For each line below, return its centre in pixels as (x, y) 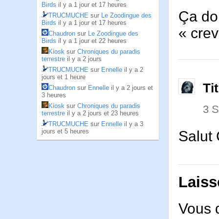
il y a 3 (134, 124)
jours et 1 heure (64, 77)
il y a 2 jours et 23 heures (103, 113)
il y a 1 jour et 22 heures (92, 41)
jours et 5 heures (65, 131)
